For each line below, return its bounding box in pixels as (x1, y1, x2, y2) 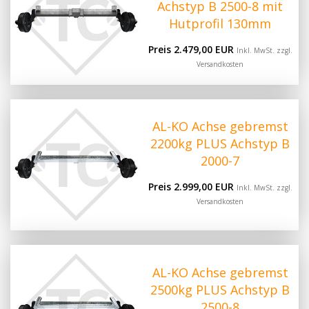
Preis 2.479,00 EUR (148, 43, 237, 57)
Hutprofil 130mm (169, 15, 271, 32)
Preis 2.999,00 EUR (148, 180, 237, 194)
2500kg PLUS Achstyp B (150, 281, 290, 298)
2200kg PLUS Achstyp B (150, 135, 290, 152)
